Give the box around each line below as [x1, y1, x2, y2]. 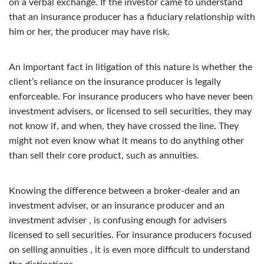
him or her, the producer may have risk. [9, 27, 170, 37]
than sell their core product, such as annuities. [9, 151, 199, 161]
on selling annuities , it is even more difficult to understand [9, 245, 250, 255]
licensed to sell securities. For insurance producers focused [9, 230, 252, 240]
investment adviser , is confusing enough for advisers [9, 216, 227, 226]
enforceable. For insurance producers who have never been [9, 92, 253, 102]
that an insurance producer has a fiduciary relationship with [9, 12, 255, 22]
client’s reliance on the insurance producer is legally [9, 77, 221, 87]
